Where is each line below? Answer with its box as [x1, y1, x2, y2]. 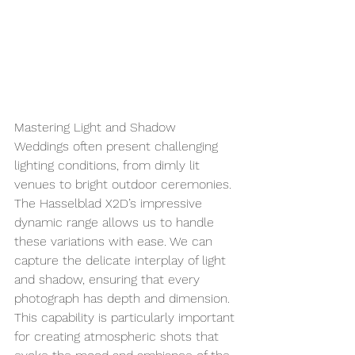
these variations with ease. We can [14, 234, 216, 250]
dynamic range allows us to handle [14, 215, 218, 231]
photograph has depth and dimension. [14, 291, 234, 307]
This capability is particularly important [14, 310, 239, 326]
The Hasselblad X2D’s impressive [14, 196, 206, 212]
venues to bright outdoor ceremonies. [14, 177, 235, 193]
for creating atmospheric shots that [14, 329, 223, 345]
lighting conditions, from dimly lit [14, 158, 204, 174]
